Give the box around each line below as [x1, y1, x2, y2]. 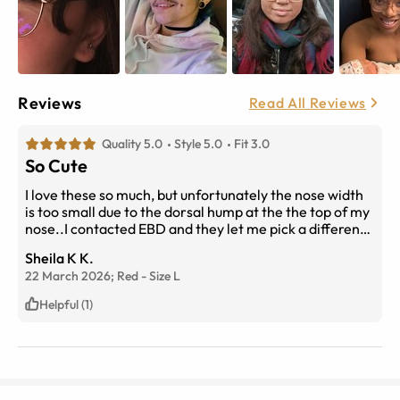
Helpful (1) [39, 296, 93, 312]
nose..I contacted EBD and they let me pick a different [25, 219, 365, 237]
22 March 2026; [25, 267, 117, 284]
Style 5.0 [174, 135, 222, 152]
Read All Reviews [248, 94, 366, 112]
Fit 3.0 [234, 135, 270, 152]
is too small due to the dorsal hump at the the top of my [25, 202, 370, 221]
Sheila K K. [25, 248, 94, 267]
